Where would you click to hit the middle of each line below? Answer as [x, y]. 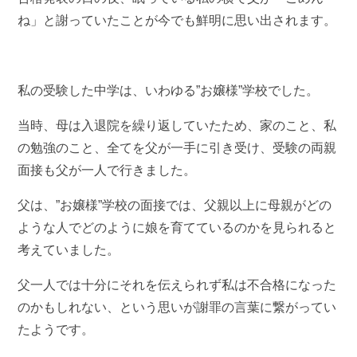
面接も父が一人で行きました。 [107, 170]
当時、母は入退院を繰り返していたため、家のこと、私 [177, 125]
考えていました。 [69, 249]
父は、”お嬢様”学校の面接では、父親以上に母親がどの [175, 205]
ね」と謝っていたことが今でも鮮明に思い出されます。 [177, 20]
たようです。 [56, 329]
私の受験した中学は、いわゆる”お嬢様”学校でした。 [169, 90]
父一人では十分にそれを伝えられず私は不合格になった [177, 284]
